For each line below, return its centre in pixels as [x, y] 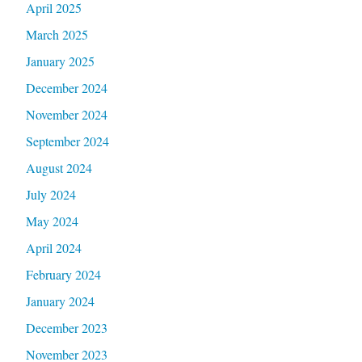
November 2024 [66, 114]
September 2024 [67, 141]
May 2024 [52, 221]
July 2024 [51, 194]
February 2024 [63, 274]
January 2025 [60, 61]
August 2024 [59, 167]
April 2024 [53, 247]
